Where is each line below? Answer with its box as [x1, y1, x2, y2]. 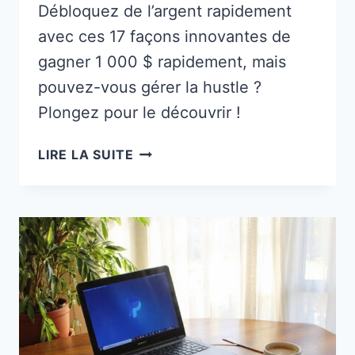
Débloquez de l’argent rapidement [38, 2, 292, 21]
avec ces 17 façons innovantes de [38, 27, 291, 47]
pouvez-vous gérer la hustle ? [38, 78, 261, 97]
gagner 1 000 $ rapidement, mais [38, 52, 286, 72]
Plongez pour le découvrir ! [38, 103, 241, 123]
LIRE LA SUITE [38, 147, 134, 163]
